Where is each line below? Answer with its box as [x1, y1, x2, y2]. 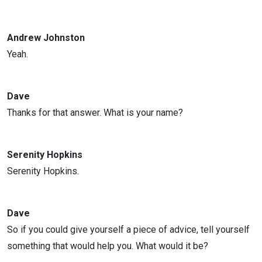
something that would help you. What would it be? [7, 240, 208, 251]
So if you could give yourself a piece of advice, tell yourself [7, 224, 250, 235]
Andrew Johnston [7, 32, 85, 43]
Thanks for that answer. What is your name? [7, 107, 183, 118]
